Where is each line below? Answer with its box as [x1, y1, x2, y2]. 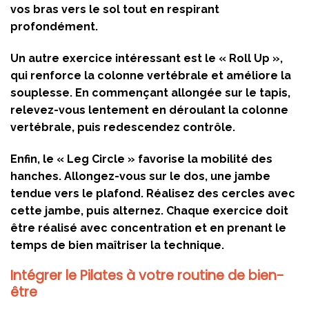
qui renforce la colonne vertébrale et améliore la [10, 68, 291, 82]
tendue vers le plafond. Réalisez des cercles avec [10, 186, 295, 200]
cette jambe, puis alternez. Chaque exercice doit [10, 203, 288, 217]
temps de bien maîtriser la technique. [10, 238, 224, 252]
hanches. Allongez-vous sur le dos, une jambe [10, 169, 270, 183]
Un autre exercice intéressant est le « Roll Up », [10, 51, 283, 65]
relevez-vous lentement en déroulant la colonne [10, 103, 288, 117]
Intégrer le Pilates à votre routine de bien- [10, 266, 284, 286]
